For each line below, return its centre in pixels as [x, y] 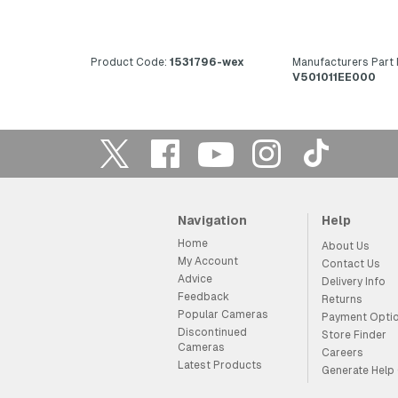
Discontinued [212, 332]
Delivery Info [353, 281]
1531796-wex [206, 62]
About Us [345, 246]
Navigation [212, 220]
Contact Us [350, 263]
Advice [195, 279]
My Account [207, 261]
